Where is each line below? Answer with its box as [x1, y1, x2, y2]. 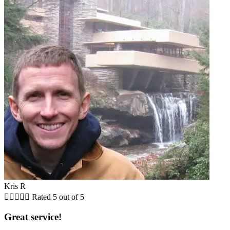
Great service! [4, 212, 62, 223]
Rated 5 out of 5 [32, 192, 84, 201]
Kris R [4, 181, 26, 190]
